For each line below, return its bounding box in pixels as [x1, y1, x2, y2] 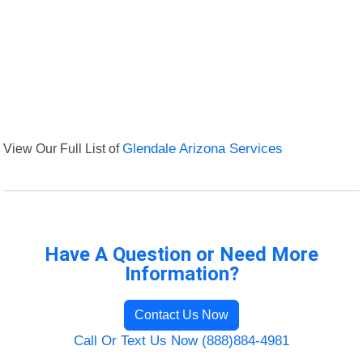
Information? [124, 263, 239, 286]
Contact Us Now [135, 308, 228, 322]
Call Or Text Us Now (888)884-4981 [74, 333, 289, 349]
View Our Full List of [3, 141, 123, 156]
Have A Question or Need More [45, 243, 318, 267]
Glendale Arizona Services [122, 141, 284, 157]
